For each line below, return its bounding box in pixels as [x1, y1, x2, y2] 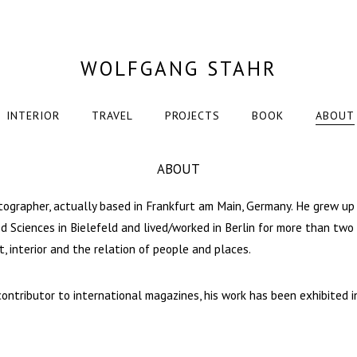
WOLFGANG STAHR [80, 56, 277, 81]
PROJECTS [164, 108, 220, 124]
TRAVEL [91, 108, 133, 124]
